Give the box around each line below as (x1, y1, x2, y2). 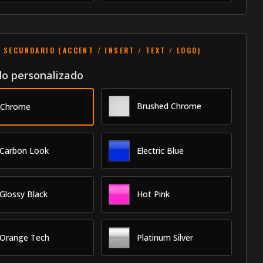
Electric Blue (137, 144, 184, 156)
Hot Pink (137, 188, 170, 200)
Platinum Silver (137, 231, 194, 243)
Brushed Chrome (137, 100, 202, 112)
